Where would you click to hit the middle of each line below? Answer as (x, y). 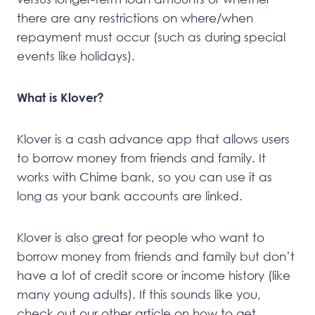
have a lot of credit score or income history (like (154, 275)
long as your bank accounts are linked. (130, 195)
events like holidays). (76, 56)
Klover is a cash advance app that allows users (153, 139)
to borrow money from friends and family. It (141, 157)
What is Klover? (60, 97)
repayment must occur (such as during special (151, 37)
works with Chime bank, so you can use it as (144, 176)
